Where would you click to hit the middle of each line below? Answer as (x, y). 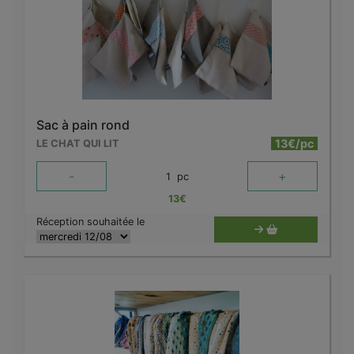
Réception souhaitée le (90, 222)
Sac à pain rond (83, 125)
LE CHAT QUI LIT (78, 144)
